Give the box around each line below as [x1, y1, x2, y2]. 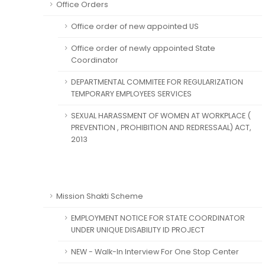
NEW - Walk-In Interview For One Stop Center [71, 247, 239, 257]
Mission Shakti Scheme [56, 191, 143, 201]
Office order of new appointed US [71, 21, 199, 31]
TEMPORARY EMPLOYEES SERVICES [71, 89, 192, 99]
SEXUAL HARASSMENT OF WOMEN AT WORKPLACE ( [71, 111, 251, 121]
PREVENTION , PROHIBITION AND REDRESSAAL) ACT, [71, 122, 251, 132]
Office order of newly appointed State [71, 43, 215, 53]
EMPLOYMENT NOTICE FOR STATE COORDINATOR [71, 213, 245, 223]
